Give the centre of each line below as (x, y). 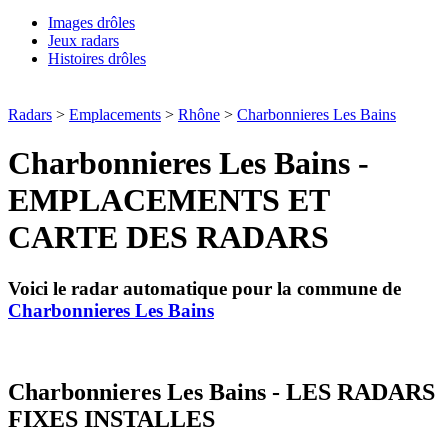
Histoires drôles (97, 58)
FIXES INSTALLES (111, 418)
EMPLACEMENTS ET (168, 200)
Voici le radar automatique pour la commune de (204, 288)
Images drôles (91, 22)
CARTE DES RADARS (168, 237)
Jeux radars (83, 40)
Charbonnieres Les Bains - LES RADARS (221, 391)
